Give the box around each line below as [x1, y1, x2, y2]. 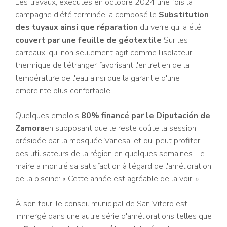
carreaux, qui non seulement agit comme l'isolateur [15, 47, 192, 59]
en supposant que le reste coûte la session [45, 123, 196, 134]
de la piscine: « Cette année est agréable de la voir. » [15, 173, 199, 185]
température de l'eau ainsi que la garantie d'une [15, 72, 180, 84]
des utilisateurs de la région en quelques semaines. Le [15, 148, 205, 160]
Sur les [164, 34, 188, 46]
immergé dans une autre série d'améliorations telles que [15, 211, 212, 222]
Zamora [15, 123, 45, 134]
